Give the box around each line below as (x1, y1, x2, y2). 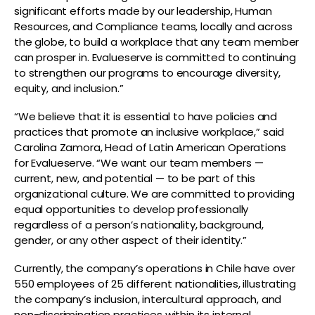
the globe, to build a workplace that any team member (14, 34, 300, 49)
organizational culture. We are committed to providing (14, 186, 295, 201)
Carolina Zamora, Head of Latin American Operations (14, 139, 286, 155)
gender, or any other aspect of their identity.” (14, 232, 247, 247)
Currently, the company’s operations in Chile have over (14, 260, 295, 276)
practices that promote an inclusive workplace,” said (14, 124, 285, 139)
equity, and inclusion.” (14, 80, 124, 96)
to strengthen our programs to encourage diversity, (14, 65, 281, 80)
